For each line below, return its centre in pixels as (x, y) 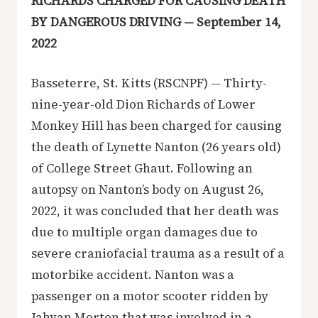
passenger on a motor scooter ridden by (150, 296)
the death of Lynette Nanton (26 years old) (156, 147)
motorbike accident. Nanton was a (133, 274)
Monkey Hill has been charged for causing (157, 125)
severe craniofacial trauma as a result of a (158, 253)
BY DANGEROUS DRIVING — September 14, (156, 22)
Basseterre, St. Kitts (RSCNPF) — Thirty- (149, 83)
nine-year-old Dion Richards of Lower (143, 104)
